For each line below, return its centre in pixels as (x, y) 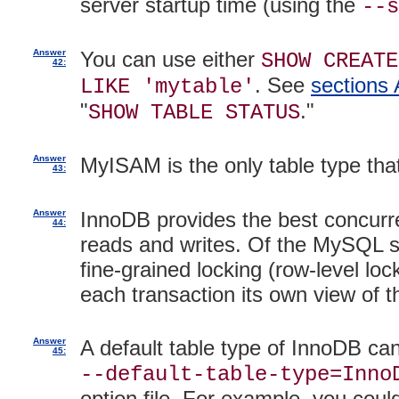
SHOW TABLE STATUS (194, 112)
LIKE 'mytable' (167, 86)
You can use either (171, 59)
